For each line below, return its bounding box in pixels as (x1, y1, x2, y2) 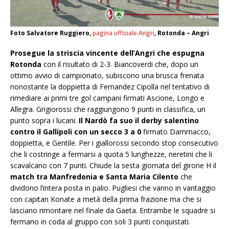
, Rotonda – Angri (154, 29, 209, 38)
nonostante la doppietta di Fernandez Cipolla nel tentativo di (10, 82, 210, 92)
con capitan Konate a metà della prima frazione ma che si (10, 194, 201, 204)
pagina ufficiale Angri (93, 29, 154, 38)
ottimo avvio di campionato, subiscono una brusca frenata (10, 71, 204, 81)
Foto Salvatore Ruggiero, (10, 29, 93, 38)
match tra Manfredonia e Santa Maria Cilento (10, 172, 178, 182)
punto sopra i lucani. (10, 116, 79, 126)
